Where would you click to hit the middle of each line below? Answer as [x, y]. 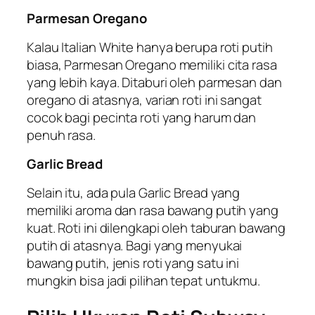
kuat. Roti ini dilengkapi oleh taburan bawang [156, 227]
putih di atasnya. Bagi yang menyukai [135, 245]
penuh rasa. [61, 135]
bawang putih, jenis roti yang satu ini [133, 263]
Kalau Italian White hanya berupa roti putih [150, 47]
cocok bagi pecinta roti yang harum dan [142, 117]
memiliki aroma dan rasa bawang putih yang [153, 210]
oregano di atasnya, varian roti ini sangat [144, 99]
